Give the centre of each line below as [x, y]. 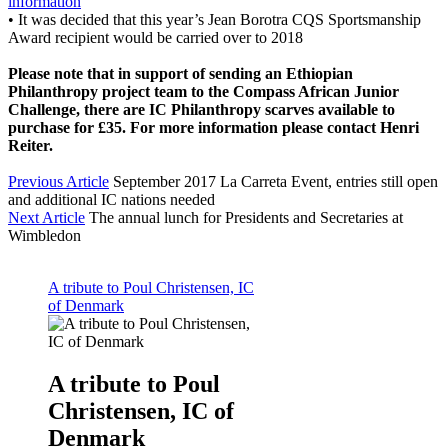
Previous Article [58, 181]
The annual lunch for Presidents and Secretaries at [246, 217]
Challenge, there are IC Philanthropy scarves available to [201, 109]
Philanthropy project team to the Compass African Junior [203, 91]
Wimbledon [44, 235]
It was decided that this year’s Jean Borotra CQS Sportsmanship [219, 19]
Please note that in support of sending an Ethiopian [180, 73]
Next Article [46, 217]
